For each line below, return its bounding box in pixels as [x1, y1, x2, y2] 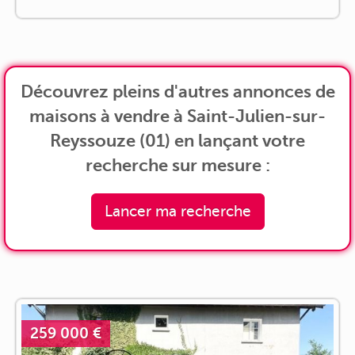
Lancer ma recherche [104, 202, 251, 219]
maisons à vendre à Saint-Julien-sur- [29, 105, 326, 126]
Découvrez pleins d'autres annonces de [20, 81, 335, 101]
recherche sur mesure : [85, 155, 270, 175]
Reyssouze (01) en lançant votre [50, 130, 305, 151]
